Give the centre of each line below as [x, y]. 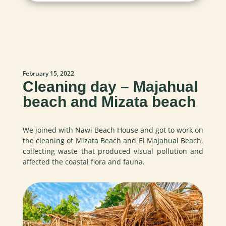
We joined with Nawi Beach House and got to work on [113, 130]
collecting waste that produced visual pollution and [113, 151]
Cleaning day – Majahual [110, 86]
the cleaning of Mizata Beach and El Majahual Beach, [113, 140]
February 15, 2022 [48, 73]
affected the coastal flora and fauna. [83, 161]
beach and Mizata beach [109, 101]
